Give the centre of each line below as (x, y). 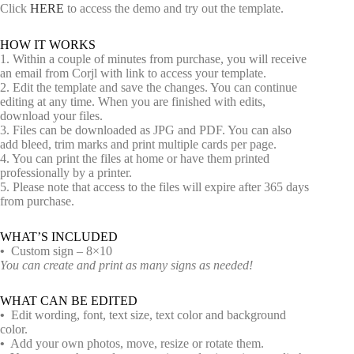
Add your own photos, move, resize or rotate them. (134, 343)
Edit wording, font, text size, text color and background (145, 314)
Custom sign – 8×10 (58, 250)
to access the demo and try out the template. (174, 9)
